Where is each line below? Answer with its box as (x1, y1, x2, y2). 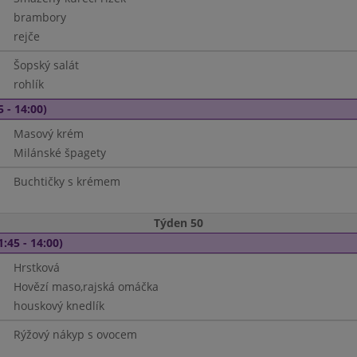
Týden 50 (154, 215, 203, 230)
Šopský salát (13, 57, 79, 73)
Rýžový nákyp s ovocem (13, 327, 137, 342)
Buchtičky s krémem (13, 174, 120, 189)
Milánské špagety (13, 145, 106, 160)
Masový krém (13, 126, 84, 141)
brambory (13, 10, 66, 25)
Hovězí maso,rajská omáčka (13, 279, 159, 294)
